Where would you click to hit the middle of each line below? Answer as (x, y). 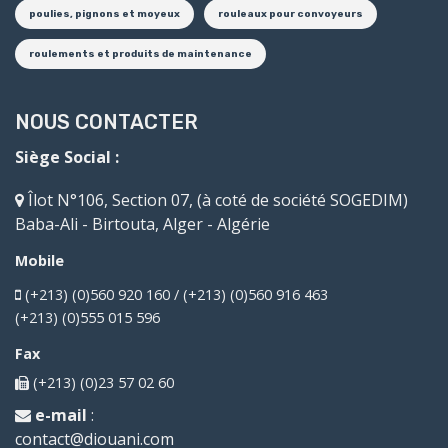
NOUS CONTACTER (106, 121)
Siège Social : (67, 156)
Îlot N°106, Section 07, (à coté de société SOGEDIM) (216, 199)
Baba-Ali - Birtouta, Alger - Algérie (142, 223)
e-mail (61, 414)
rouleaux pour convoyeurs (290, 13)
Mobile (39, 260)
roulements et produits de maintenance (140, 53)
